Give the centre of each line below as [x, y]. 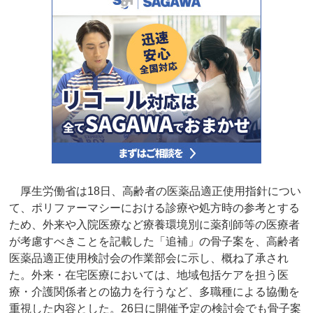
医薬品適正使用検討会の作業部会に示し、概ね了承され [149, 259]
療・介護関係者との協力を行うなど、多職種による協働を [155, 292]
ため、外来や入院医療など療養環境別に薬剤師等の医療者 [155, 225]
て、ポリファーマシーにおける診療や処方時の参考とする [155, 208]
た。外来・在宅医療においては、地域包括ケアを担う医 [149, 275]
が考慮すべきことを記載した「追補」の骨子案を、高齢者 [155, 242]
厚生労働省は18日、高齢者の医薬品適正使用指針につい [155, 191]
